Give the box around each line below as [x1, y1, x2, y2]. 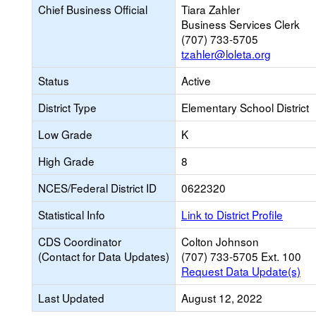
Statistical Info [38, 207, 105, 222]
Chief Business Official [38, 1, 147, 17]
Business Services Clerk [181, 16, 300, 32]
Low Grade [38, 126, 92, 142]
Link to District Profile [181, 207, 283, 222]
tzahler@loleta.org [181, 46, 271, 61]
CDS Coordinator [38, 233, 121, 249]
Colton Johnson [181, 233, 259, 249]
